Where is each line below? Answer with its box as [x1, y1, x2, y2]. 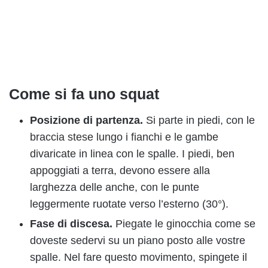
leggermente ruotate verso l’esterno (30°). [30, 198, 229, 211]
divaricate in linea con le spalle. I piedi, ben [30, 148, 234, 160]
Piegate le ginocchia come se [115, 218, 255, 230]
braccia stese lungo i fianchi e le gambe [30, 131, 218, 144]
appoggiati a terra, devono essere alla [30, 165, 210, 177]
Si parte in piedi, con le [146, 114, 255, 127]
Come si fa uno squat [9, 85, 159, 102]
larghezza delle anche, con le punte [30, 181, 199, 194]
